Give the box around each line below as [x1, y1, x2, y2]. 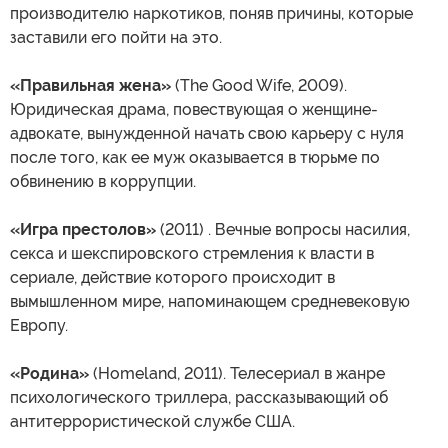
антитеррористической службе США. [10, 412, 295, 432]
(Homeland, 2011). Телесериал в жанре [89, 364, 385, 384]
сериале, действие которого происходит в [10, 268, 335, 288]
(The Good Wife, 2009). [171, 76, 347, 96]
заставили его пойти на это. [10, 28, 222, 48]
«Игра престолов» [10, 220, 156, 240]
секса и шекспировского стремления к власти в [10, 244, 374, 264]
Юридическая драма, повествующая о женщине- [10, 100, 378, 120]
